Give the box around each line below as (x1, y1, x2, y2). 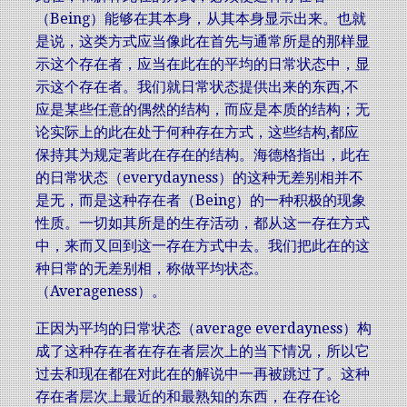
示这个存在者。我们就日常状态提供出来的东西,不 (35, 78, 359, 95)
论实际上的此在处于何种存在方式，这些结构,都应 (35, 124, 359, 141)
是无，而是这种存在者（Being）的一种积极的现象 (35, 192, 366, 209)
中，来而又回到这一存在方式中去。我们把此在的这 (35, 237, 370, 254)
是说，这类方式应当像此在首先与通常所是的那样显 (35, 33, 370, 50)
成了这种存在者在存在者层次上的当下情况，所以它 (35, 342, 370, 360)
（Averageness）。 (35, 283, 166, 300)
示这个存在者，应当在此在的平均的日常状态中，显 (35, 55, 370, 73)
